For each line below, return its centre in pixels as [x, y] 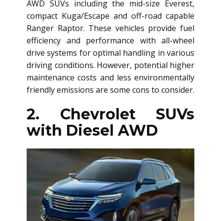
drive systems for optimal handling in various [110, 53]
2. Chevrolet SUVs [110, 114]
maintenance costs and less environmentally [110, 77]
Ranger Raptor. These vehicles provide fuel [110, 28]
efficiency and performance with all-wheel [110, 40]
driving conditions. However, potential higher [110, 65]
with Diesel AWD [92, 130]
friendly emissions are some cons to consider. [110, 90]
